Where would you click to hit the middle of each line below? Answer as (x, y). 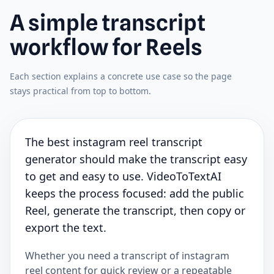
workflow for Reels (106, 47)
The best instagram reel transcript (114, 142)
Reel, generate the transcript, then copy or (135, 211)
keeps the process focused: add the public (135, 194)
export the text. (66, 228)
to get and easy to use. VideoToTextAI (123, 176)
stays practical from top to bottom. (80, 91)
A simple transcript (108, 23)
